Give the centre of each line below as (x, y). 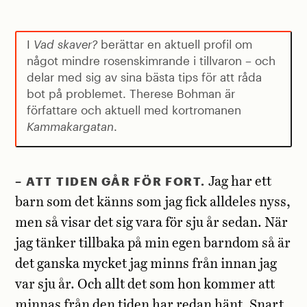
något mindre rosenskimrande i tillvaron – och (151, 60)
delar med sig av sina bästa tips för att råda (145, 76)
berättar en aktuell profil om (175, 44)
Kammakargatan (71, 126)
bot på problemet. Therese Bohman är (131, 93)
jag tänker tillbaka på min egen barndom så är (153, 244)
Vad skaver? (66, 44)
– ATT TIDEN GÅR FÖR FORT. (110, 181)
